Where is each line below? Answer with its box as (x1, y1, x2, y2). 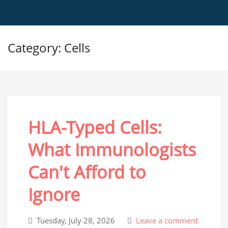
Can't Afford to (28, 160, 146, 184)
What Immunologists (28, 138, 196, 161)
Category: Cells (8, 39, 90, 56)
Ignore (28, 183, 80, 206)
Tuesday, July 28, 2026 (35, 215, 117, 225)
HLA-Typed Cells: (28, 116, 162, 139)
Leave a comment (134, 215, 198, 225)
